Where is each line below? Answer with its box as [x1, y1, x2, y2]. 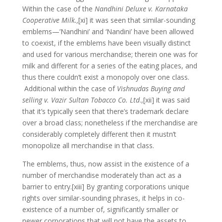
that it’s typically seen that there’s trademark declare [22, 106, 189, 116]
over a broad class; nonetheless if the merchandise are [22, 117, 198, 127]
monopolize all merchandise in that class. [22, 140, 154, 150]
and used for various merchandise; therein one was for [22, 49, 198, 59]
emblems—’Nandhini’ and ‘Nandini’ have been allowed [22, 26, 194, 36]
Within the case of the [22, 3, 95, 13]
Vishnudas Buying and [116, 83, 185, 93]
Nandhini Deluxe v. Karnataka [94, 3, 188, 13]
